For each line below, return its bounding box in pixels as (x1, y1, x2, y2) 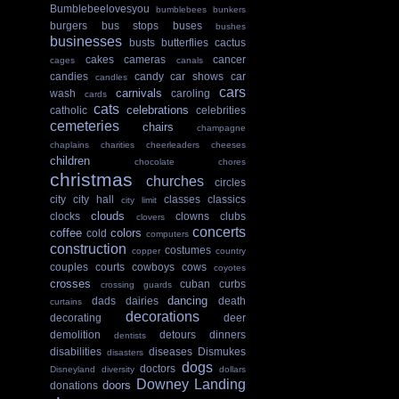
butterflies (161, 37, 208, 49)
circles (215, 176, 246, 189)
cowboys (132, 261, 175, 273)
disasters (107, 347, 143, 358)
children (50, 154, 90, 168)
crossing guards (100, 280, 172, 290)
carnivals (115, 86, 162, 101)
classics (208, 193, 246, 206)
